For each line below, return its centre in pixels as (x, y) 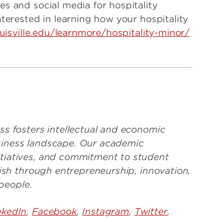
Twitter (151, 211)
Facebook (55, 211)
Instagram (106, 211)
